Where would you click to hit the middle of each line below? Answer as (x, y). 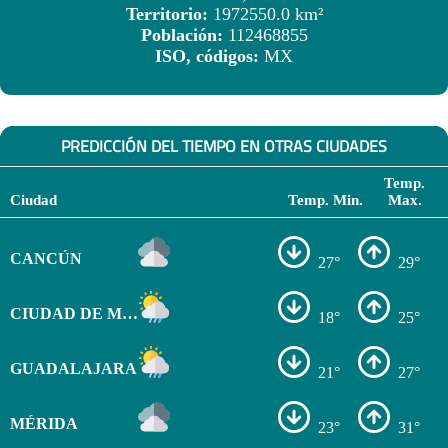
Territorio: (169, 14)
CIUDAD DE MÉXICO (129, 313)
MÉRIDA (43, 424)
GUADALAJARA (73, 368)
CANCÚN (45, 258)
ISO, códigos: (209, 56)
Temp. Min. (326, 200)
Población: (184, 35)
